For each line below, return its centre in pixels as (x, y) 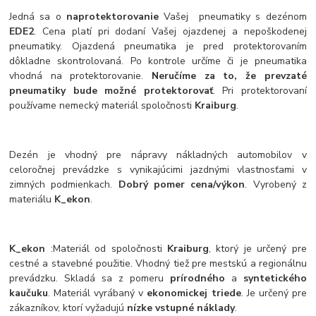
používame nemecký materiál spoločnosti (102, 106)
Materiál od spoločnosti (110, 249)
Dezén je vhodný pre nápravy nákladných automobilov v (158, 155)
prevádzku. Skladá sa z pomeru (90, 279)
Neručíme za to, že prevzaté (229, 76)
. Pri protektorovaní (260, 91)
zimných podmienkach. (64, 185)
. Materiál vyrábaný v (98, 293)
